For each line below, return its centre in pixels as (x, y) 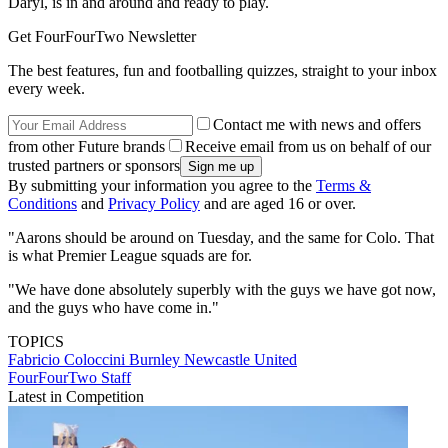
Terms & (343, 186)
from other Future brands (86, 147)
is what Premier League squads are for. (130, 256)
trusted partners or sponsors (94, 166)
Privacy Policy (154, 204)
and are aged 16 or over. (278, 204)
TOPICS (36, 342)
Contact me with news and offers (317, 125)
